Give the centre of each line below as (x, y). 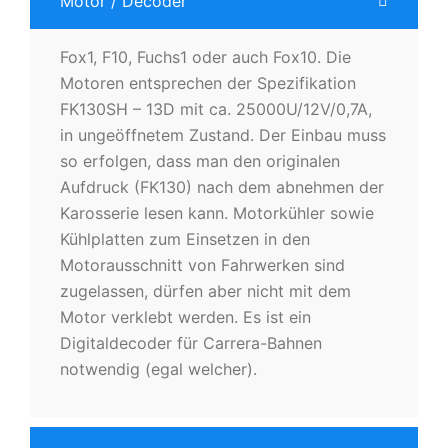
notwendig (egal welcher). (158, 368)
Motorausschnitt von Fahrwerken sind (202, 264)
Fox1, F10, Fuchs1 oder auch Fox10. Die (205, 56)
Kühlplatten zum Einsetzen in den (185, 238)
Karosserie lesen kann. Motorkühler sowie (217, 212)
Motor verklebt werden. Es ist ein (185, 316)
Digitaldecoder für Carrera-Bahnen (191, 342)
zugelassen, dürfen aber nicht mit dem (205, 290)
